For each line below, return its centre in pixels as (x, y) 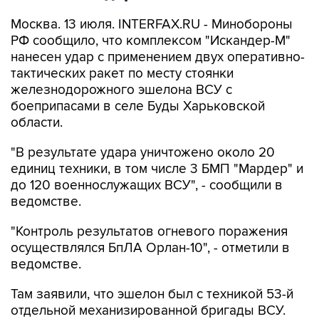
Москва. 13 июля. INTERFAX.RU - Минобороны (152, 25)
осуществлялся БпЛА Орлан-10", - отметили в (150, 248)
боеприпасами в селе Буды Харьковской (138, 106)
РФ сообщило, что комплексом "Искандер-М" (151, 41)
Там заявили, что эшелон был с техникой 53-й (152, 294)
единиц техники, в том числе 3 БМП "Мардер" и (157, 169)
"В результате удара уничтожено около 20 (143, 153)
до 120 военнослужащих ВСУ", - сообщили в (147, 185)
